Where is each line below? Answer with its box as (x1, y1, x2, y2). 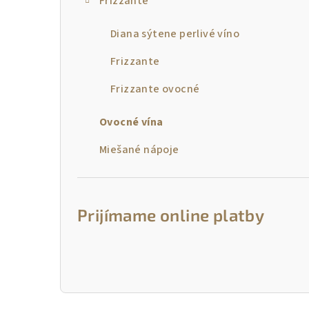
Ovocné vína (99, 114, 163, 130)
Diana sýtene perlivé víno (110, 26, 239, 41)
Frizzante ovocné (110, 81, 200, 97)
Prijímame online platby (77, 205, 265, 225)
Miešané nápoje (99, 142, 179, 157)
